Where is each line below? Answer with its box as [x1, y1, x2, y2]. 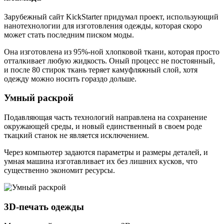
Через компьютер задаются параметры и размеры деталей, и [4, 147, 208, 156]
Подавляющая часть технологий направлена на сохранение [4, 112, 207, 121]
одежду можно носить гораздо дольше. [4, 74, 136, 83]
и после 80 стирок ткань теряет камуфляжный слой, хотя [4, 65, 197, 74]
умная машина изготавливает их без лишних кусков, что [4, 156, 197, 165]
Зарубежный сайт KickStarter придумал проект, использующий [4, 12, 218, 21]
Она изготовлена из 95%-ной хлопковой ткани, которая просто [4, 47, 219, 56]
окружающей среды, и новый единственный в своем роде [4, 121, 202, 130]
